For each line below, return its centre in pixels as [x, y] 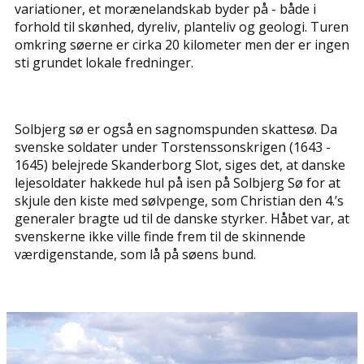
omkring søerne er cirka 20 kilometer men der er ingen [182, 45]
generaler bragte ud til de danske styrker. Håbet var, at [182, 219]
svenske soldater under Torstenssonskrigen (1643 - [173, 147]
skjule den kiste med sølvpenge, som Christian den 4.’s [179, 201]
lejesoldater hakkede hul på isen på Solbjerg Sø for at [178, 183]
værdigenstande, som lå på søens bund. [135, 254]
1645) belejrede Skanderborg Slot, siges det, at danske [180, 165]
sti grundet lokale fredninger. [104, 63]
